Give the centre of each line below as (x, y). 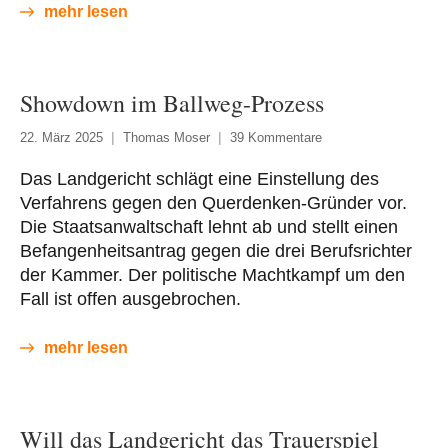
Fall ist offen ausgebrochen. (130, 298)
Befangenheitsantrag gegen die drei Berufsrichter (216, 250)
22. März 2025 (61, 137)
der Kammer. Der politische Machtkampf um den (212, 274)
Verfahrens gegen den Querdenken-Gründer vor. (213, 202)
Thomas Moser (166, 137)
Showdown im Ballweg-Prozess (172, 102)
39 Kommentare (276, 137)
